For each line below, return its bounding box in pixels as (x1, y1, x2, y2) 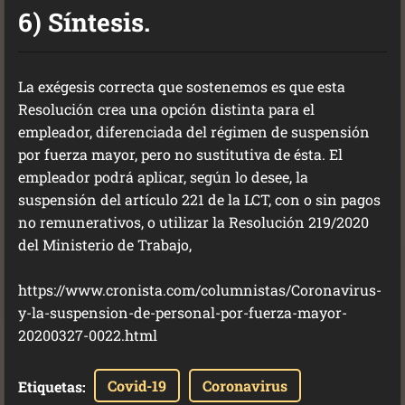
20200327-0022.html (18, 325, 157, 344)
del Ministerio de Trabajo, (18, 235, 195, 254)
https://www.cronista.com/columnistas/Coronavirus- (18, 280, 381, 299)
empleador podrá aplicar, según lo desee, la (18, 167, 308, 186)
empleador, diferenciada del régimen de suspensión (18, 122, 370, 141)
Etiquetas (18, 377, 82, 396)
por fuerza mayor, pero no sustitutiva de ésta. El (18, 145, 343, 164)
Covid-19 (108, 376, 166, 395)
